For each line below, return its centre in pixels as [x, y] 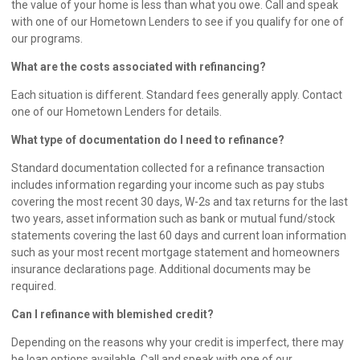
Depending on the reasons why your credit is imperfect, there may [178, 343]
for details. [194, 112]
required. [34, 286]
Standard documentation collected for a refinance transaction [168, 168]
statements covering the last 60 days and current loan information [179, 236]
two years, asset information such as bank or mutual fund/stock [173, 219]
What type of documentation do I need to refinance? [148, 140]
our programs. [47, 39]
